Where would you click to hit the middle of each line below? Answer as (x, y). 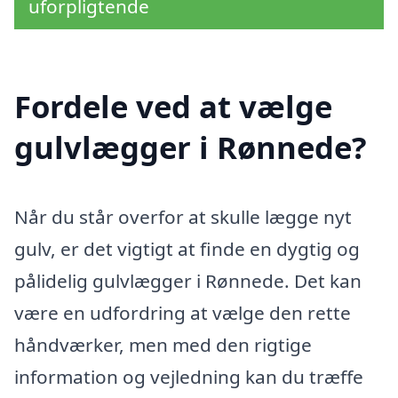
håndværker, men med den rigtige (163, 345)
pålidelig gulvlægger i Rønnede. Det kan (188, 281)
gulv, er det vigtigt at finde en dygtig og (187, 249)
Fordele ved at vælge (173, 107)
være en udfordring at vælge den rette (183, 313)
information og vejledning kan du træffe (189, 377)
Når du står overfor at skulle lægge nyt (183, 217)
